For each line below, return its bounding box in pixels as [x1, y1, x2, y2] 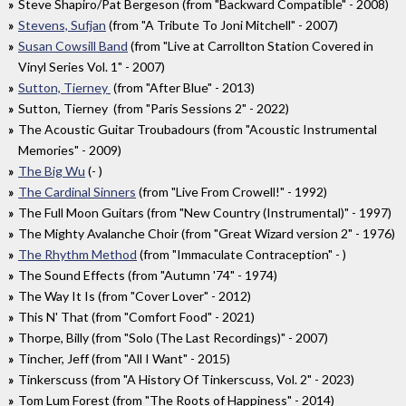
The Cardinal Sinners [18, 184, 136, 200]
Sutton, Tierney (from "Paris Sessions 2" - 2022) [18, 101, 289, 117]
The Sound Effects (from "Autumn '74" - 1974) [18, 267, 277, 284]
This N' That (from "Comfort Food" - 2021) [18, 309, 255, 325]
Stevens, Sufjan [18, 17, 106, 34]
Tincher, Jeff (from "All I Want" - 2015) [18, 351, 230, 367]
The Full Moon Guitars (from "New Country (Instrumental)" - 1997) [18, 205, 391, 221]
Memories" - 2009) [18, 142, 121, 159]
